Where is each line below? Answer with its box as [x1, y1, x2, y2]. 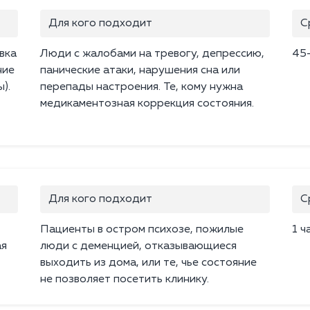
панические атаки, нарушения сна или [40, 65, 240, 77]
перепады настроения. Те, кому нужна [40, 82, 243, 93]
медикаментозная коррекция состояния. [40, 98, 254, 110]
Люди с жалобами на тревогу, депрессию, [40, 48, 264, 60]
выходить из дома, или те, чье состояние [40, 257, 257, 269]
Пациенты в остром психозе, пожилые [40, 224, 244, 236]
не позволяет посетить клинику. [40, 274, 209, 286]
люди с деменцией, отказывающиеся [40, 241, 237, 253]
